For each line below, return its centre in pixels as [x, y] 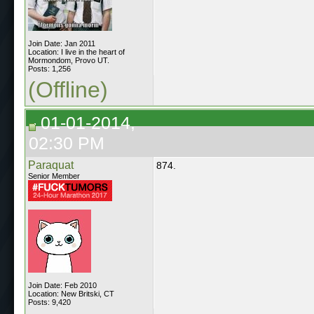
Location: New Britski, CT [71, 293]
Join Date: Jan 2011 [62, 43]
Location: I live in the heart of [76, 52]
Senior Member [54, 176]
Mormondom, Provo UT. [69, 60]
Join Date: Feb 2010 [62, 285]
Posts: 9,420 [49, 302]
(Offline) [68, 89]
